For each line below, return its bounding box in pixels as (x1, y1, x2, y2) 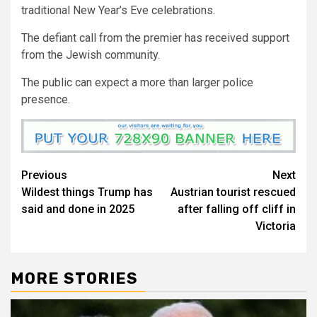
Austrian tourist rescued (171, 185, 296, 199)
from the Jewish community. (21, 47, 160, 62)
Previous (21, 168, 67, 182)
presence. (21, 92, 70, 106)
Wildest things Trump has (21, 185, 153, 199)
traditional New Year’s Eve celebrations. (21, 3, 215, 17)
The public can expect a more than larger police (21, 75, 253, 89)
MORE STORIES (11, 268, 138, 288)
